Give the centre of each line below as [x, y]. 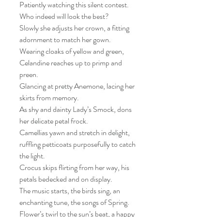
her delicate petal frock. [54, 121]
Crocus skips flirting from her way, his [74, 167]
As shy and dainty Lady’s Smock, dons [76, 109]
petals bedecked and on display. [66, 179]
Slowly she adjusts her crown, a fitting [74, 28]
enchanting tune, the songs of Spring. [74, 202]
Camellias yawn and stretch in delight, [75, 132]
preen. [29, 74]
